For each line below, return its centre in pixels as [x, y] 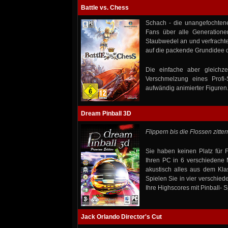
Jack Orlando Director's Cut [121, 217]
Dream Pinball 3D [106, 114]
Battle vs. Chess [105, 8]
